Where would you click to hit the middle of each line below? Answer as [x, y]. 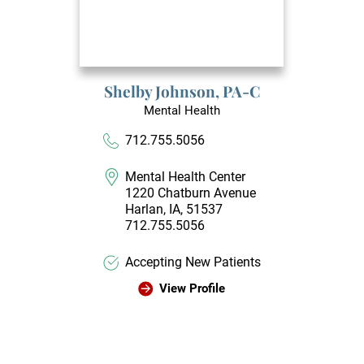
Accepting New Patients [193, 262]
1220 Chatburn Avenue [191, 193]
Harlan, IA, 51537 [174, 210]
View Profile [192, 288]
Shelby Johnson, [163, 91]
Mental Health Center [186, 177]
